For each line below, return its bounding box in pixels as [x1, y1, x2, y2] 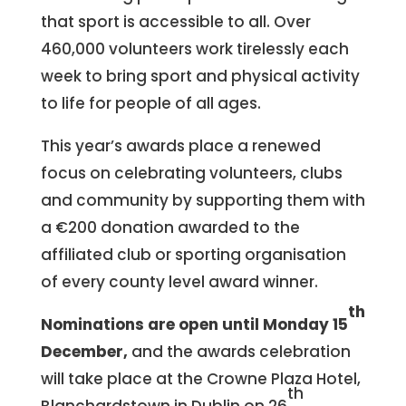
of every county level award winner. [40, 271, 318, 294]
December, [40, 341, 128, 363]
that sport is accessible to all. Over [40, 11, 311, 34]
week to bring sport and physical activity [40, 65, 360, 88]
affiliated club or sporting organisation [40, 244, 346, 266]
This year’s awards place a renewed [40, 135, 321, 158]
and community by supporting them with [40, 189, 365, 212]
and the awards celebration [127, 341, 351, 363]
